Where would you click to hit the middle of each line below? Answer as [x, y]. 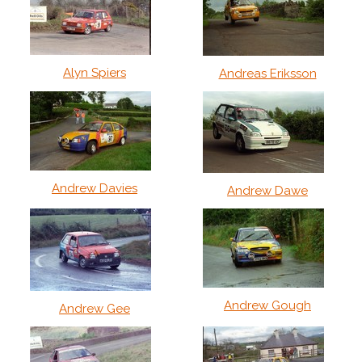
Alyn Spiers [95, 73]
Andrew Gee [95, 309]
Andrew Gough [267, 305]
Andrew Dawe [267, 191]
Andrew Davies [95, 188]
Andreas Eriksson [267, 74]
